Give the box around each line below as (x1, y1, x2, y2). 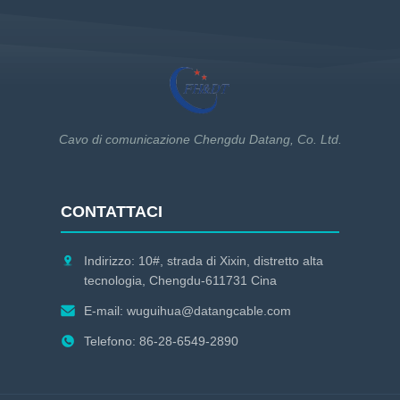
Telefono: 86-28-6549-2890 (84, 334, 238, 348)
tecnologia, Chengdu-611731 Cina (84, 273, 277, 287)
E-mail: (84, 304, 127, 318)
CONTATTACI (61, 203, 162, 221)
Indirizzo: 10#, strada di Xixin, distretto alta (84, 254, 323, 268)
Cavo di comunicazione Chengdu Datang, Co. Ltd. (58, 132, 342, 146)
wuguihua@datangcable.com (127, 304, 291, 318)
